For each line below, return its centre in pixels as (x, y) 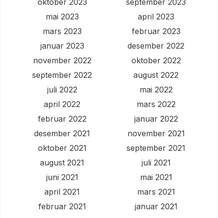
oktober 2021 (62, 148)
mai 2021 (156, 177)
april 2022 (62, 104)
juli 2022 (62, 89)
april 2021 (62, 191)
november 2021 (156, 133)
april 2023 (156, 16)
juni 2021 (62, 177)
